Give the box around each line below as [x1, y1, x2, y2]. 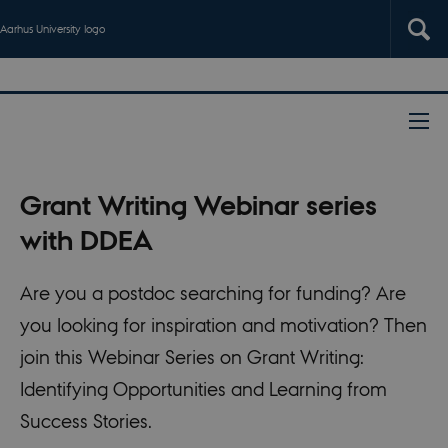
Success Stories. [19, 410, 152, 433]
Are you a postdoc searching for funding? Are [19, 282, 406, 305]
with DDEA [19, 223, 153, 257]
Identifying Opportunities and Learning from [19, 378, 387, 401]
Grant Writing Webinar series [19, 188, 377, 222]
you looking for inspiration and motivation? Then [19, 314, 427, 337]
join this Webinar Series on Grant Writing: [19, 346, 364, 369]
